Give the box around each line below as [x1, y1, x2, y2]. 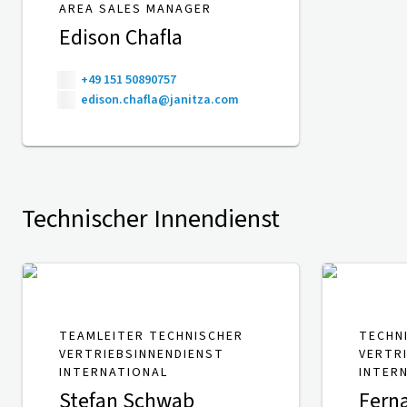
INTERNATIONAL [59, 363, 168, 382]
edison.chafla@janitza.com [81, 91, 239, 110]
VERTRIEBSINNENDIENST [59, 345, 224, 364]
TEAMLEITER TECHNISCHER [59, 327, 243, 346]
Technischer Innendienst [22, 201, 280, 238]
